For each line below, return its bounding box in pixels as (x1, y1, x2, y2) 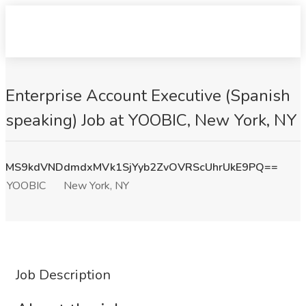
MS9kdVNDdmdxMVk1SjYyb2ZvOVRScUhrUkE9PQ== (5, 160, 278, 175)
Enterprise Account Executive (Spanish (5, 85, 290, 107)
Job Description (16, 266, 111, 284)
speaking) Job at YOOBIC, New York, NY (5, 109, 297, 131)
